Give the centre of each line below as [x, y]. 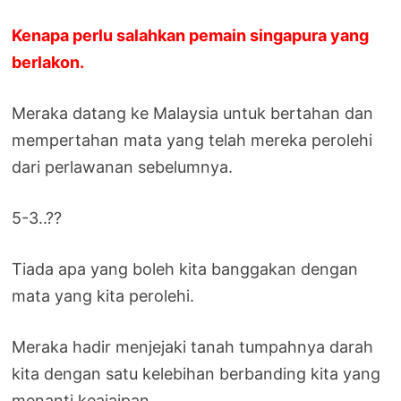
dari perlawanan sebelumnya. [123, 166]
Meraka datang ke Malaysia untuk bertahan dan [193, 113]
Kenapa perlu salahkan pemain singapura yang [191, 35]
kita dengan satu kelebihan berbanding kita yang [196, 373]
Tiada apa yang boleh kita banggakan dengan [185, 269]
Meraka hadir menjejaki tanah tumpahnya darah [193, 346]
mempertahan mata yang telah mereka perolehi [192, 140]
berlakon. [48, 62]
